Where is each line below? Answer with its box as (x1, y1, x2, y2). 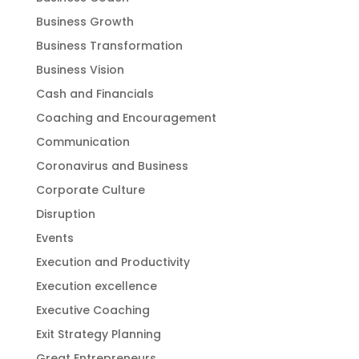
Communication (35, 134, 130, 150)
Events (35, 230, 74, 246)
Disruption (35, 206, 95, 222)
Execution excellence (35, 278, 157, 294)
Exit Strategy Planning (35, 326, 161, 342)
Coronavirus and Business (35, 158, 188, 174)
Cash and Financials (35, 86, 154, 102)
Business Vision (35, 62, 124, 78)
